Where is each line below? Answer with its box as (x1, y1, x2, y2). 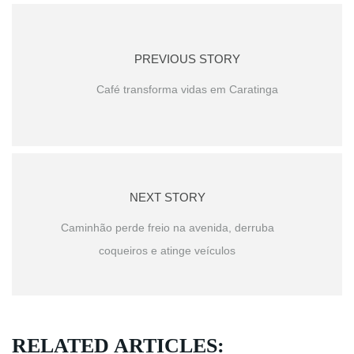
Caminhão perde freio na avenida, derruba (60, 221, 274, 235)
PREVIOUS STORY (134, 52, 240, 66)
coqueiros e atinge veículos (99, 244, 235, 258)
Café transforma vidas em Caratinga (96, 83, 278, 96)
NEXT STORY (129, 190, 205, 205)
